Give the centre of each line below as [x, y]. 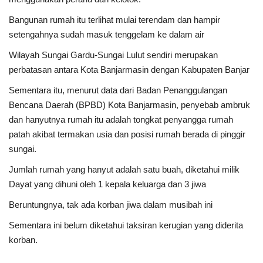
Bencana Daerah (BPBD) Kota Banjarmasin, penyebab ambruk [129, 104]
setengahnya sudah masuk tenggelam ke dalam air [107, 34]
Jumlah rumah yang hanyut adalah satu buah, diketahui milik [124, 169]
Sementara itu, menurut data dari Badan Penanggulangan [118, 90]
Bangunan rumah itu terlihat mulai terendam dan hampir [114, 19]
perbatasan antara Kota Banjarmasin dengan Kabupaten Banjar [129, 69]
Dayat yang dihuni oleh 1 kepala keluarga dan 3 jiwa [107, 184]
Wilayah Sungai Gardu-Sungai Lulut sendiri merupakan [113, 55]
